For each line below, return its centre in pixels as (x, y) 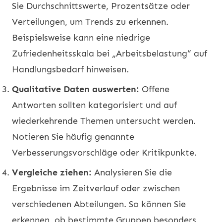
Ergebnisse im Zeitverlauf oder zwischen (96, 188)
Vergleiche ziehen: (52, 172)
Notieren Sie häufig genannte (73, 137)
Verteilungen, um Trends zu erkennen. (90, 22)
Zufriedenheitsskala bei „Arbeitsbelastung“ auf (110, 53)
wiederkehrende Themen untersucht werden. (104, 121)
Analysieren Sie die (132, 172)
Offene (154, 89)
